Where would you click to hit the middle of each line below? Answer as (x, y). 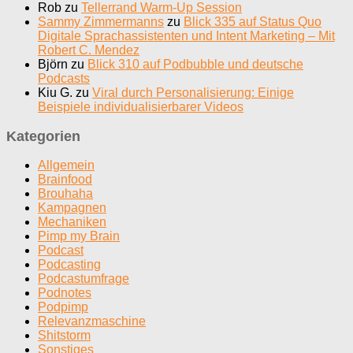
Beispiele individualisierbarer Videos (141, 107)
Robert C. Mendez (89, 50)
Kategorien (43, 137)
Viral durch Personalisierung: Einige (193, 93)
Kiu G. (55, 93)
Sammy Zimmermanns (101, 22)
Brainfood (65, 180)
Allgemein (66, 165)
